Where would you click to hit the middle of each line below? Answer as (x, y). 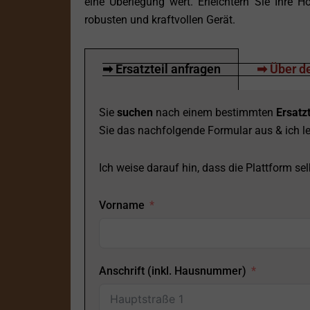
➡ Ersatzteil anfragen (162, 69)
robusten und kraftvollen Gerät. (160, 20)
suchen (135, 113)
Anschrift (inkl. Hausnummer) (173, 271)
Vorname (122, 206)
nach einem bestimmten (215, 113)
